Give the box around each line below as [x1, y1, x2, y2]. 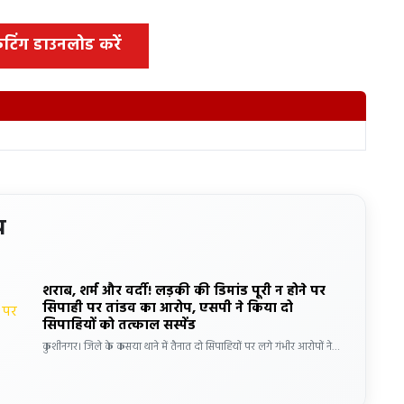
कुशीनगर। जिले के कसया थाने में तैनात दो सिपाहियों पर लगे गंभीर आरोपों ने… [42, 337, 341, 356]
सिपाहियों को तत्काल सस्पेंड [42, 314, 197, 336]
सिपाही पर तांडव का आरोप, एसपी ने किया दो [42, 297, 294, 319]
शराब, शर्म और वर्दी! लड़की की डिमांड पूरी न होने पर [42, 280, 326, 302]
